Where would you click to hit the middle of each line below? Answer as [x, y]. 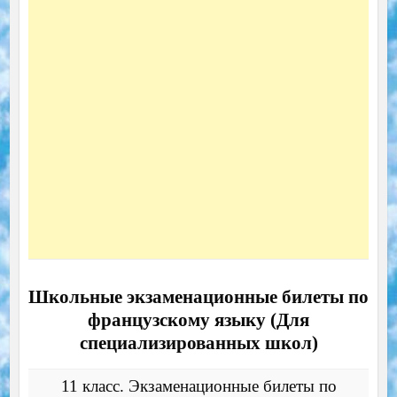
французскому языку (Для [198, 319]
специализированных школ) [198, 343]
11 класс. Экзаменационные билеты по [198, 385]
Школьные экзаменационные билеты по [198, 296]
